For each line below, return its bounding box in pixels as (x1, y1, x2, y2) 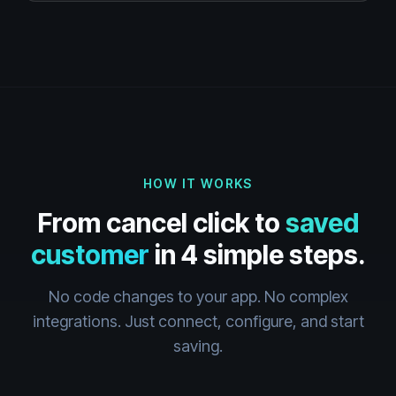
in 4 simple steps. (148, 239, 366, 270)
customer (30, 239, 149, 270)
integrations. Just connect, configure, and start (32, 312, 364, 331)
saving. (173, 337, 223, 355)
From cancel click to (37, 207, 280, 239)
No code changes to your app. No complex (48, 287, 348, 306)
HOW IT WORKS (143, 176, 253, 191)
